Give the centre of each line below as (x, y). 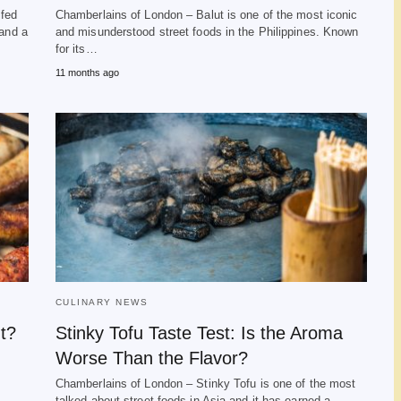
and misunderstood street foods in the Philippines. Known (207, 32)
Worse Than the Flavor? (151, 358)
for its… (76, 49)
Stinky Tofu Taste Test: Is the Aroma (199, 333)
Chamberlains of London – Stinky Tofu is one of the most (205, 384)
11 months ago (87, 73)
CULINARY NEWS (102, 302)
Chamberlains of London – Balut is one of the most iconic (206, 15)
